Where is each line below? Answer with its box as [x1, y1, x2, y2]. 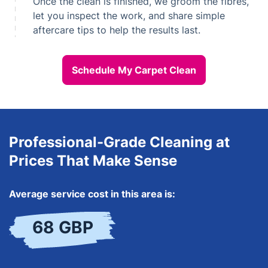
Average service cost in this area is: [9, 188, 175, 200]
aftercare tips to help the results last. [33, 24, 200, 36]
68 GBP [32, 217, 93, 237]
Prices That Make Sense [9, 152, 177, 169]
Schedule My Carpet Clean [72, 64, 196, 76]
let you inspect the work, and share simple [33, 10, 225, 22]
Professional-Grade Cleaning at [9, 133, 230, 151]
